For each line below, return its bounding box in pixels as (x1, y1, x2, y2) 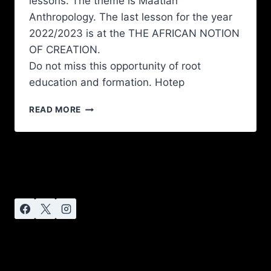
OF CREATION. (29, 44, 100, 56)
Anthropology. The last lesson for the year (29, 11, 232, 24)
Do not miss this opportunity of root (29, 60, 201, 73)
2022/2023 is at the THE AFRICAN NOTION (29, 27, 240, 40)
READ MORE (29, 105, 82, 115)
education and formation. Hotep (29, 76, 184, 89)
